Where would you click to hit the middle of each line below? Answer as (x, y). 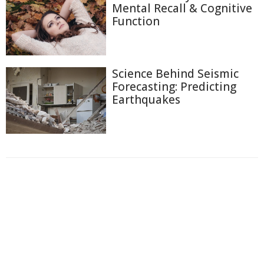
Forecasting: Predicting (174, 87)
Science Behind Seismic (175, 74)
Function (136, 21)
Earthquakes (146, 100)
